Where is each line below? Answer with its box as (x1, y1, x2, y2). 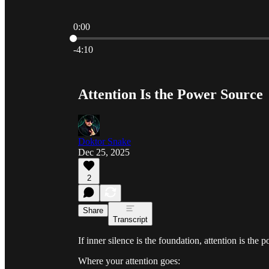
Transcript (113, 214, 148, 224)
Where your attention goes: (78, 255, 180, 266)
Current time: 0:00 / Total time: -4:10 (73, 32, 211, 42)
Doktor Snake (78, 136, 131, 147)
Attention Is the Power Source (78, 86, 263, 102)
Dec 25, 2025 (78, 147, 130, 157)
